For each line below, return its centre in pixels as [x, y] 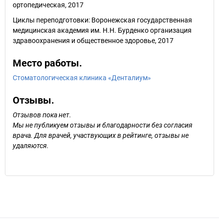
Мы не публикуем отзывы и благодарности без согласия [103, 125]
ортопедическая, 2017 [48, 5]
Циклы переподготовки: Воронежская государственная [102, 20]
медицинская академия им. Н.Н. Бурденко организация [102, 30]
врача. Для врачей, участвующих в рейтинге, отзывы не [101, 135]
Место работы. [47, 63]
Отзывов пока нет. [42, 115]
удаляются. [31, 146]
